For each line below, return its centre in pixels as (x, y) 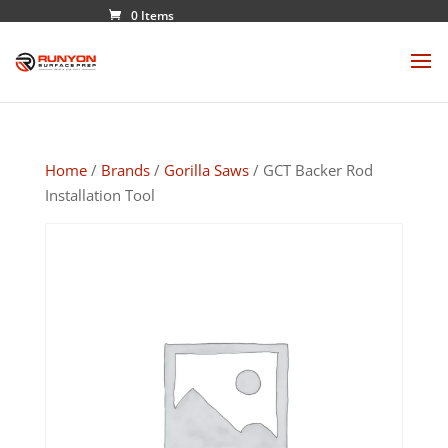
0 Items (152, 15)
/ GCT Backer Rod (310, 170)
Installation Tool (99, 195)
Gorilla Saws (206, 170)
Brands (125, 170)
